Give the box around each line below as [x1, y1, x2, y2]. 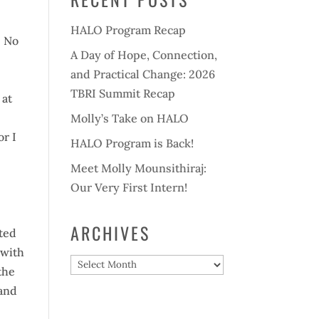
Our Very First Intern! [70, 180, 187, 194]
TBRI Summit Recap [70, 86, 175, 100]
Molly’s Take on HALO [70, 111, 189, 125]
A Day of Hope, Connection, [70, 48, 217, 62]
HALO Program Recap [70, 23, 186, 37]
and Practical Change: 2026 [70, 67, 215, 81]
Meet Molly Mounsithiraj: [70, 161, 206, 175]
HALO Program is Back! [70, 136, 194, 150]
